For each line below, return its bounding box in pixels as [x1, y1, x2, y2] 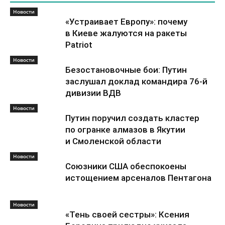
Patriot [65, 40, 92, 50]
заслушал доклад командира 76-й [65, 76, 207, 86]
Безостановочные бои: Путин [65, 65, 187, 75]
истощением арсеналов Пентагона [65, 173, 211, 183]
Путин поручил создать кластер [65, 113, 199, 123]
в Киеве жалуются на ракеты [65, 28, 187, 38]
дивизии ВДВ [65, 88, 121, 98]
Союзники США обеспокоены [65, 161, 186, 171]
